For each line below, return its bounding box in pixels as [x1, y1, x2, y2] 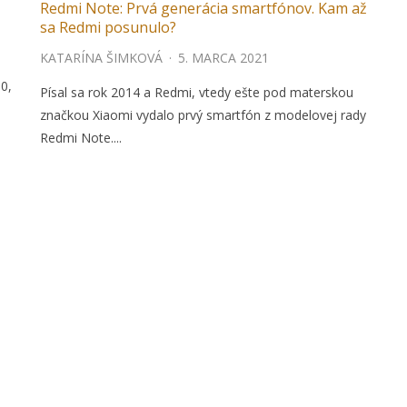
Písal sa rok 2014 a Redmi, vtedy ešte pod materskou [40, 84, 353, 102]
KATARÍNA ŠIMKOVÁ [40, 49, 163, 67]
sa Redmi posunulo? [40, 17, 176, 38]
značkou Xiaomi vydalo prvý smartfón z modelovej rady [40, 106, 366, 124]
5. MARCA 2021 [178, 49, 269, 67]
